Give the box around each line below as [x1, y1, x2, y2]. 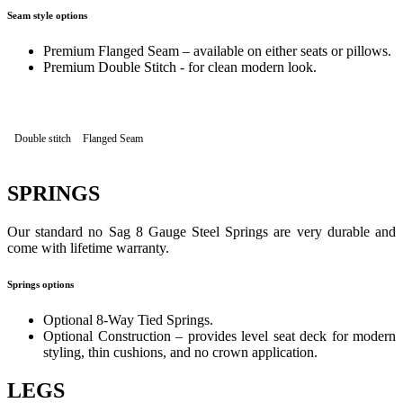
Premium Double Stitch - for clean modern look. [43, 59, 317, 76]
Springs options [7, 278, 74, 290]
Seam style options [7, 10, 87, 22]
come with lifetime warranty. [7, 239, 169, 255]
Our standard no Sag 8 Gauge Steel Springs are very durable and [7, 223, 396, 239]
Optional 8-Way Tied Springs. [43, 311, 213, 327]
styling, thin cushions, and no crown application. [43, 344, 318, 360]
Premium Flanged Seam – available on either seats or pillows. [43, 43, 391, 59]
